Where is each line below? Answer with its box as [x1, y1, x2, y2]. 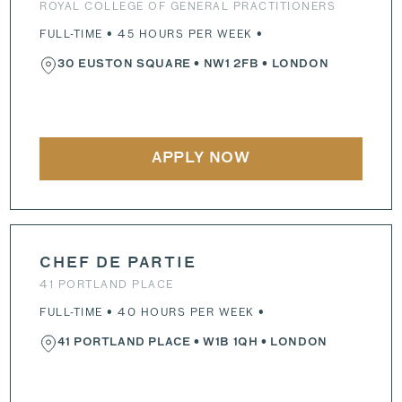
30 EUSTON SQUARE [57, 59, 191, 71]
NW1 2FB [203, 59, 259, 71]
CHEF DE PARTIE [39, 257, 197, 272]
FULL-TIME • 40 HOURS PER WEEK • [39, 304, 266, 320]
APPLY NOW [151, 152, 251, 167]
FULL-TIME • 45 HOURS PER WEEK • [39, 26, 264, 42]
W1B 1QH [203, 337, 258, 349]
